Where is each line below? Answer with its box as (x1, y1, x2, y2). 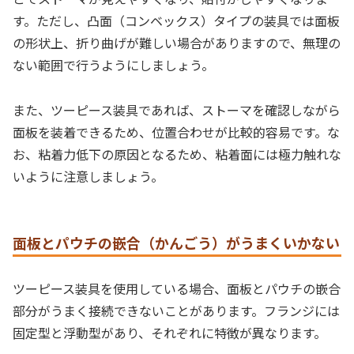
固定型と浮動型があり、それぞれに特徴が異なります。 (13, 323, 326, 343)
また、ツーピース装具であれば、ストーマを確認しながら (13, 100, 341, 120)
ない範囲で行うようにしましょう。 (13, 55, 214, 75)
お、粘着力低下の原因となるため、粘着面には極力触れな (13, 145, 341, 164)
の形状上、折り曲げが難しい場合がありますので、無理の (13, 33, 341, 53)
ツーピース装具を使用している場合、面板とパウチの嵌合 (13, 279, 341, 299)
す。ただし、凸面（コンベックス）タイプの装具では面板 (13, 11, 340, 31)
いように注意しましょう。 (13, 167, 164, 186)
